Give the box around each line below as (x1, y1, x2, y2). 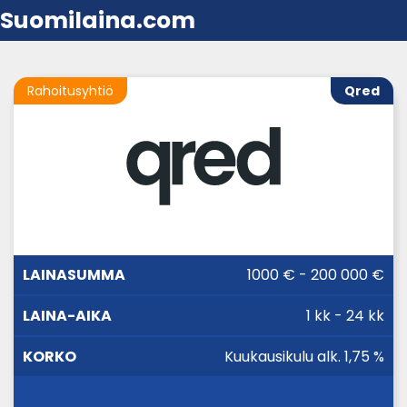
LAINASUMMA (21, 270, 122, 289)
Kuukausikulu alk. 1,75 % (224, 345, 384, 367)
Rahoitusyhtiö (27, 82, 114, 100)
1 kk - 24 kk (306, 304, 384, 326)
